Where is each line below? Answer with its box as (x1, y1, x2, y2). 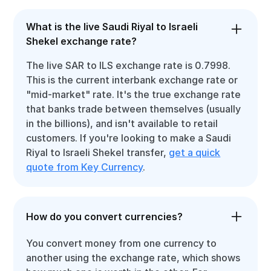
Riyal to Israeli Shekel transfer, (26, 146, 169, 158)
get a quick (169, 146, 221, 158)
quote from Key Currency (26, 161, 143, 173)
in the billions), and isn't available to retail (26, 117, 218, 129)
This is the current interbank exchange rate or (26, 74, 238, 86)
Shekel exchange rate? (26, 35, 137, 47)
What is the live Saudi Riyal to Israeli (26, 21, 198, 33)
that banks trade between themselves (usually (26, 103, 241, 115)
